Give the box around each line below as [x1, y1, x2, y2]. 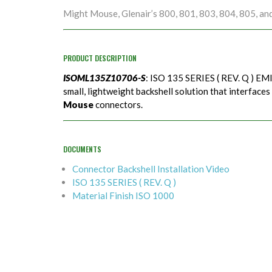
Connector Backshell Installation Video [72, 163, 229, 175]
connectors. [93, 99, 143, 110]
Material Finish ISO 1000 [72, 190, 174, 202]
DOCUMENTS [63, 144, 101, 155]
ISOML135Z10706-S [63, 72, 146, 84]
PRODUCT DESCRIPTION [63, 53, 137, 64]
